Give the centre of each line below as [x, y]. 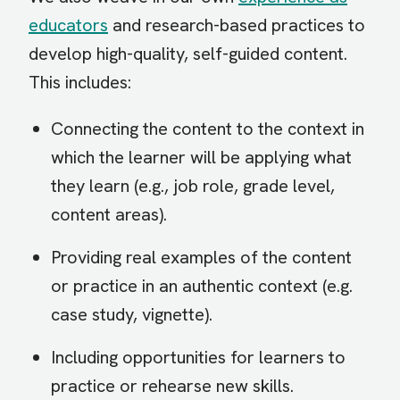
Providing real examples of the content [201, 258]
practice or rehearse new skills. [172, 386]
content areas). [109, 215]
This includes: [80, 83]
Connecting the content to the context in [208, 129]
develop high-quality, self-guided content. [188, 54]
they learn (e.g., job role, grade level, [193, 186]
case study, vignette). [132, 315]
